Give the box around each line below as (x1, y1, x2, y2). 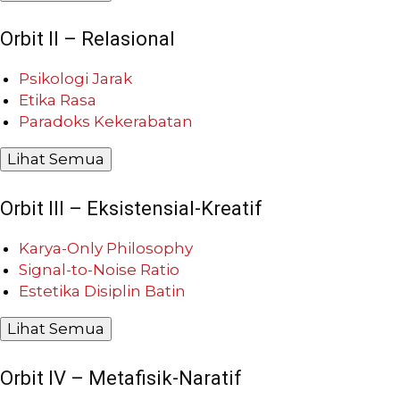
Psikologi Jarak (19, 69, 132, 87)
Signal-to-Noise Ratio (19, 260, 179, 279)
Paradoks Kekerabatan (19, 112, 193, 130)
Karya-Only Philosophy (19, 238, 193, 257)
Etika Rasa (19, 90, 96, 109)
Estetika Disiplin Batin (19, 281, 186, 300)
